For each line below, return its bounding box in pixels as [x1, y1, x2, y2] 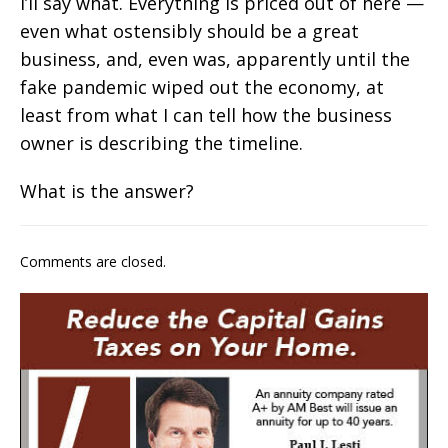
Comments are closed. [20, 251, 166, 271]
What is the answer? [20, 178, 194, 203]
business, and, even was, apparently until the [20, 46, 410, 71]
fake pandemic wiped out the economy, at [20, 74, 384, 99]
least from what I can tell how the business [20, 102, 392, 127]
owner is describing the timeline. [20, 130, 303, 155]
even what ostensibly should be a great [20, 18, 359, 43]
